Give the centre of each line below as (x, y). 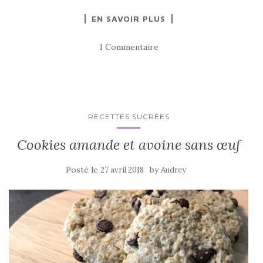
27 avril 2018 (122, 170)
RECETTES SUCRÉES (129, 116)
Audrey (173, 170)
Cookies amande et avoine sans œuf (129, 144)
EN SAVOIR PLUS (129, 18)
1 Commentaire (129, 47)
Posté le (83, 169)
